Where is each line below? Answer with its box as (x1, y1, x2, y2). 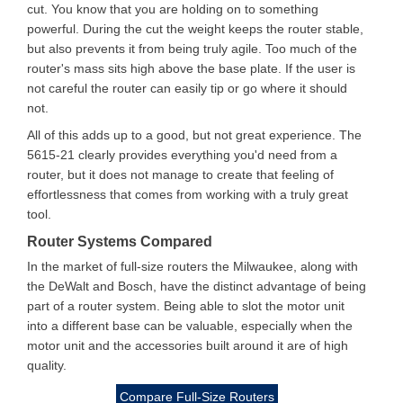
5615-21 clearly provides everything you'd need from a (27, 148, 337, 162)
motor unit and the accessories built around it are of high (27, 338, 348, 353)
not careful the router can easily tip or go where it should (27, 81, 347, 95)
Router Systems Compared (27, 234, 212, 249)
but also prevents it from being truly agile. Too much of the (27, 41, 357, 56)
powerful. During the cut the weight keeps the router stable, (27, 22, 363, 36)
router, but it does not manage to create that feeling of (27, 167, 334, 182)
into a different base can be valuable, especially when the (27, 318, 353, 333)
